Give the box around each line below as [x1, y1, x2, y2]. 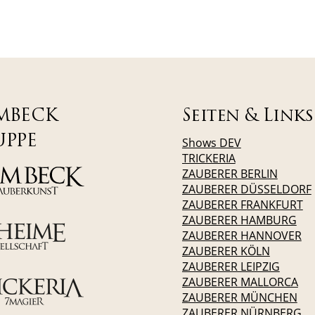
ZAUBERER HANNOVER [181, 227, 302, 243]
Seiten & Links [181, 108, 314, 125]
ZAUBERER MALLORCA [181, 274, 298, 290]
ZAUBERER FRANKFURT [181, 196, 303, 212]
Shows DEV [181, 134, 241, 150]
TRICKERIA [181, 150, 236, 166]
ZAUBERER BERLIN [181, 165, 278, 181]
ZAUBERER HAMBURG [181, 212, 297, 228]
